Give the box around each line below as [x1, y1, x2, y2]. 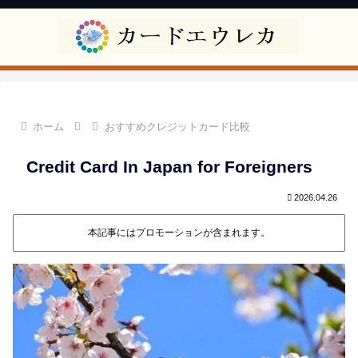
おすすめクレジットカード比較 [104, 121, 250, 133]
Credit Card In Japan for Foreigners [26, 157, 312, 176]
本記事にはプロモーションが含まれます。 [88, 227, 270, 239]
